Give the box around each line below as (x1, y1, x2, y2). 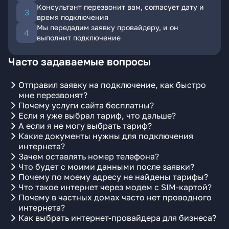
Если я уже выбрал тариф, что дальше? (18, 110, 176, 121)
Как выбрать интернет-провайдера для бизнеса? (18, 213, 216, 223)
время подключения (37, 13, 108, 21)
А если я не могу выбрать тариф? (18, 121, 152, 131)
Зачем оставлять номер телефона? (18, 151, 159, 162)
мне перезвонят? (18, 90, 87, 100)
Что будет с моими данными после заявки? (18, 162, 194, 172)
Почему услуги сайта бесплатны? (18, 100, 154, 110)
